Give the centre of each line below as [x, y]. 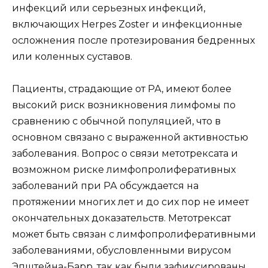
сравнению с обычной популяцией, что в [116, 121]
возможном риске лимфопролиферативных [124, 170]
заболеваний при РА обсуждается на [105, 186]
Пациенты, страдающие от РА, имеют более [122, 89]
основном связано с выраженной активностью [130, 138]
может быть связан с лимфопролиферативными [134, 234]
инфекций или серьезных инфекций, [109, 8]
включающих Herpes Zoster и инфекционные [127, 25]
